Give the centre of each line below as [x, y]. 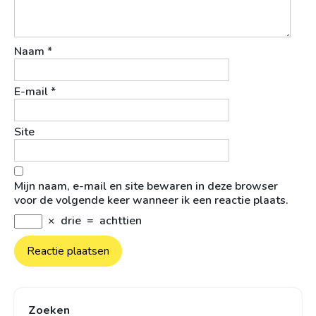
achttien [121, 221]
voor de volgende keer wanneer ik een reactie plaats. [151, 201]
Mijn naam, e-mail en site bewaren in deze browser [146, 187]
